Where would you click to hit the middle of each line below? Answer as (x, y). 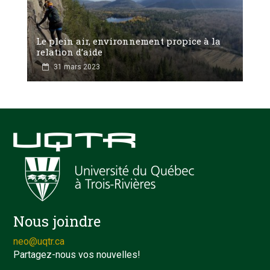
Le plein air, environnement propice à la (128, 41)
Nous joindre (57, 221)
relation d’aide (69, 52)
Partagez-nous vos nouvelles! (77, 254)
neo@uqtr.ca (39, 241)
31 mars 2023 (77, 67)
